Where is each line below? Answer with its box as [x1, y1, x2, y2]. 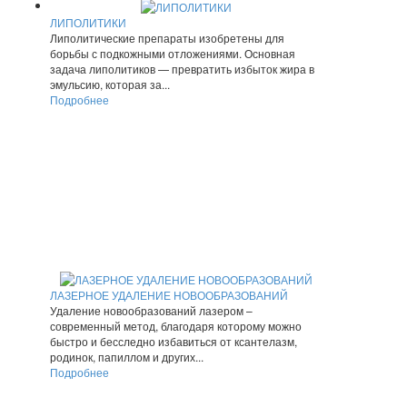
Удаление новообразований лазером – [50, 303, 253, 319]
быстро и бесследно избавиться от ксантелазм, [50, 333, 297, 350]
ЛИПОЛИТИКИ [50, 15, 126, 31]
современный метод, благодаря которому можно [50, 318, 302, 334]
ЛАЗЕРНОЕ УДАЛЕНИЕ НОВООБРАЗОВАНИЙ [50, 287, 288, 303]
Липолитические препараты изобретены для [50, 30, 284, 46]
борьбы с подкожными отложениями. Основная [50, 45, 295, 62]
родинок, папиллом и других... [50, 349, 203, 365]
